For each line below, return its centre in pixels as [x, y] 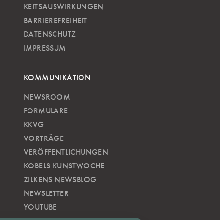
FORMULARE [46, 111]
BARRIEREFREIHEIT [55, 20]
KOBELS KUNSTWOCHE [64, 166]
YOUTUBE [40, 207]
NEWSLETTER [46, 193]
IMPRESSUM [45, 48]
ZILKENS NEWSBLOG [60, 179]
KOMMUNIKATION [57, 77]
